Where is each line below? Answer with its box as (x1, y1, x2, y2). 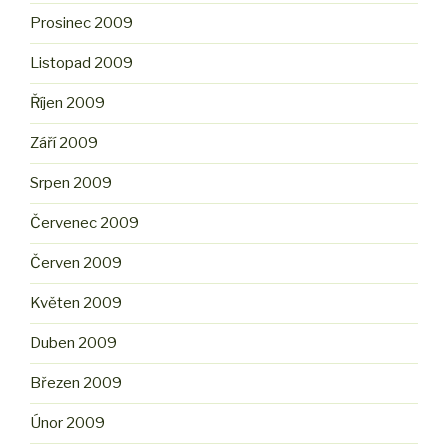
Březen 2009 (30, 374, 122, 393)
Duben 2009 (30, 334, 117, 353)
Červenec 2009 (30, 214, 139, 233)
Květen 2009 (30, 294, 122, 313)
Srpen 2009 (30, 174, 112, 193)
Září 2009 (30, 134, 98, 153)
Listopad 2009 (30, 54, 133, 73)
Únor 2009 (30, 414, 105, 433)
